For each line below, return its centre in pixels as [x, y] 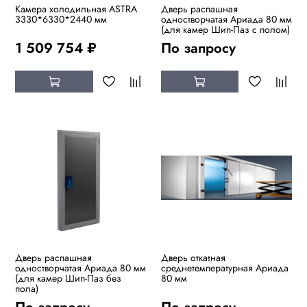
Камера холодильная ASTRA [76, 9]
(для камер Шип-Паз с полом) [225, 29]
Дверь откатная [193, 258]
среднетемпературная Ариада [224, 268]
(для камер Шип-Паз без [68, 279]
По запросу [198, 48]
